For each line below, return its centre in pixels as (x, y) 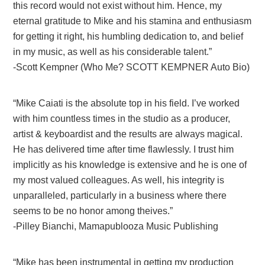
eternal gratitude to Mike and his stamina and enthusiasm (132, 21)
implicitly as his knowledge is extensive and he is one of (130, 165)
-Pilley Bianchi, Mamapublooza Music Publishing (116, 226)
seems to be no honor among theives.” (93, 211)
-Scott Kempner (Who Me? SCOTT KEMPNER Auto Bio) (132, 67)
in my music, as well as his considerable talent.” (113, 52)
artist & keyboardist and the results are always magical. (128, 134)
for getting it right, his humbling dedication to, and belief (128, 36)
